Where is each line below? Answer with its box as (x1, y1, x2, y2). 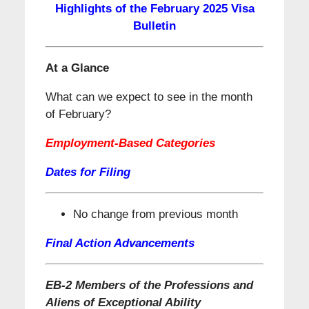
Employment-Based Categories (45, 137, 215, 150)
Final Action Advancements (45, 237, 195, 250)
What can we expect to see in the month (45, 90, 252, 104)
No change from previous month (72, 208, 238, 221)
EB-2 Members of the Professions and (45, 279, 253, 292)
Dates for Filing (45, 166, 130, 179)
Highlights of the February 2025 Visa (54, 2, 255, 16)
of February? (45, 108, 111, 121)
